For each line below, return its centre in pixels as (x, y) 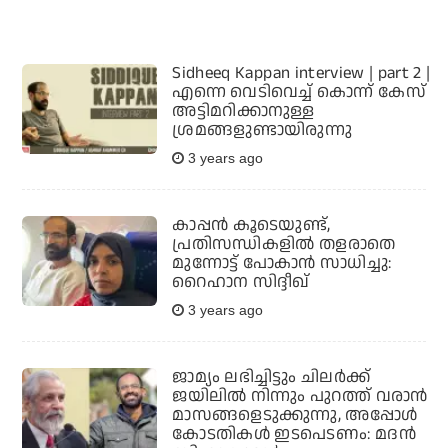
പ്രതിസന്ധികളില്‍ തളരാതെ (284, 244)
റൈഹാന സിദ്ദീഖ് (241, 282)
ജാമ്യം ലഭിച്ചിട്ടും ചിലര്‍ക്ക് (271, 377)
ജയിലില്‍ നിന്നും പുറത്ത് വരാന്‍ (300, 396)
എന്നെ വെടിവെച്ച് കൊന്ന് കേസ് (299, 92)
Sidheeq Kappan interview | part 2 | (301, 73)
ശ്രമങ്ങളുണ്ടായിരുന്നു (262, 130)
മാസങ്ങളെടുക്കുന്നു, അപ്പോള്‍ (295, 415)
